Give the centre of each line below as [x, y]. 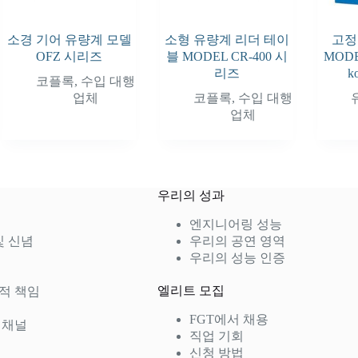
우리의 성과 [191, 195]
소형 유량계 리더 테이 [227, 39]
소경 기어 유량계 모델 [69, 39]
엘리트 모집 [191, 290]
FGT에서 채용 [229, 319]
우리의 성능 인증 [237, 257]
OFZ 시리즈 [70, 56]
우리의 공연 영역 [237, 241]
